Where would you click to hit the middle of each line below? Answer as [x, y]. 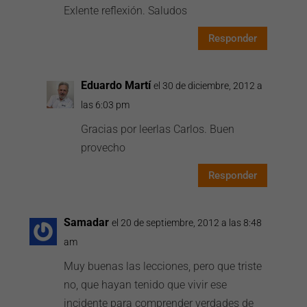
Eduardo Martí [116, 85]
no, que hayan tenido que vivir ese [146, 285]
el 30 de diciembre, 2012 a [208, 86]
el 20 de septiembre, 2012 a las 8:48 [187, 223]
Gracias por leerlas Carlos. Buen [158, 129]
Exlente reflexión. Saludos [126, 11]
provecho [103, 148]
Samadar [87, 222]
